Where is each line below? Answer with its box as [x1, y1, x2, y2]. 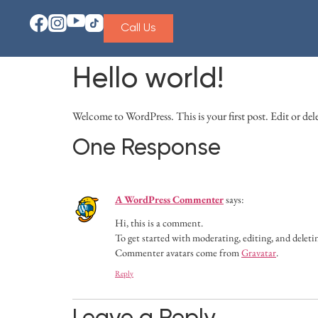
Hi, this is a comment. [115, 215, 203, 229]
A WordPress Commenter [115, 192, 224, 207]
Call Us [121, 23, 156, 34]
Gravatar [241, 245, 276, 259]
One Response [72, 137, 221, 160]
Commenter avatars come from [115, 245, 241, 259]
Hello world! [72, 65, 224, 94]
